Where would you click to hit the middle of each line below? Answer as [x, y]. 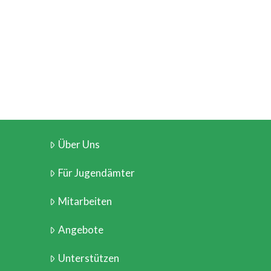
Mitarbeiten [85, 201]
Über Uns [79, 144]
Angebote [80, 230]
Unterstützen [88, 258]
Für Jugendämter [96, 172]
